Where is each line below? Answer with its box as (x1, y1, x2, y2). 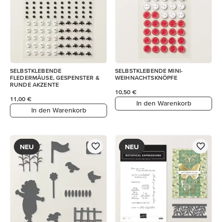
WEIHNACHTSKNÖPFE (115, 74, 178, 81)
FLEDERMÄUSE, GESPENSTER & (10, 74, 100, 81)
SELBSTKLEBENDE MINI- (115, 67, 183, 74)
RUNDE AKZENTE (10, 81, 59, 88)
